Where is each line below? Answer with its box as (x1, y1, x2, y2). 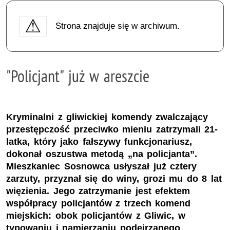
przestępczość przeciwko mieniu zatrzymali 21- (6, 124, 218, 135)
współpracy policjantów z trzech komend (6, 198, 191, 209)
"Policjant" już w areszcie (6, 65, 149, 86)
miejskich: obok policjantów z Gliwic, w (6, 210, 185, 221)
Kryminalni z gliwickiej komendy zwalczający (6, 112, 208, 123)
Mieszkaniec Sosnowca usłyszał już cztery (6, 161, 197, 172)
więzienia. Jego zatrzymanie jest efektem (6, 186, 190, 197)
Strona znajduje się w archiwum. (55, 21, 180, 31)
